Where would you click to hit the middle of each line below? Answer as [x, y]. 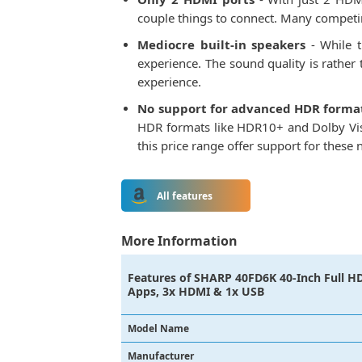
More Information [180, 241]
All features [185, 196]
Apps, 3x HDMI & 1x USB [196, 291]
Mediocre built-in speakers [222, 44]
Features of [160, 278]
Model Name [159, 328]
